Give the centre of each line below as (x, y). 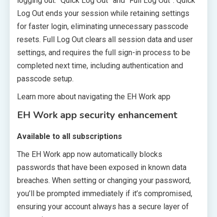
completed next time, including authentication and (100, 65)
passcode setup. (45, 78)
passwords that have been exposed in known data (102, 167)
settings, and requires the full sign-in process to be (104, 52)
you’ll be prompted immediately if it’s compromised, (105, 193)
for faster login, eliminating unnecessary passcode (103, 26)
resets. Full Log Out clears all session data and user (105, 39)
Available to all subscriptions (70, 136)
